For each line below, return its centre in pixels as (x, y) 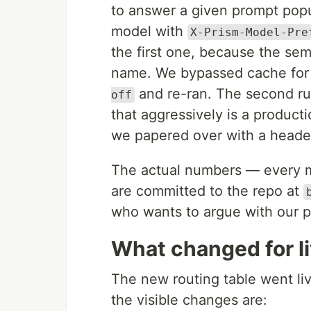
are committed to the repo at (207, 191)
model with (149, 31)
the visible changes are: (189, 300)
